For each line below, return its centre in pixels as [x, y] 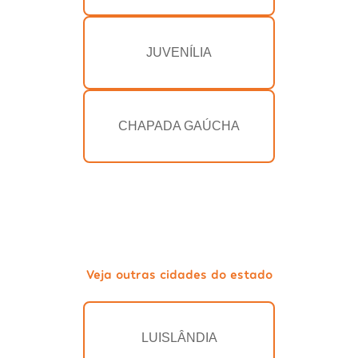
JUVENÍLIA [179, 53]
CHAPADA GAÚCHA [179, 126]
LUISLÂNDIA [179, 338]
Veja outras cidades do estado [179, 274]
